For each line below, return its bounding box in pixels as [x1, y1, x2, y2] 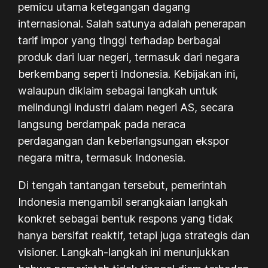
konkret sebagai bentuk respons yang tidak [18, 212, 234, 225]
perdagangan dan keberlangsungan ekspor [18, 134, 230, 147]
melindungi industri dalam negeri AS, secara [18, 100, 234, 114]
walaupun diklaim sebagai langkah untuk [18, 84, 218, 97]
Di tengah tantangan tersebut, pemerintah [18, 178, 227, 191]
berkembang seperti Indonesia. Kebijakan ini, [18, 67, 239, 80]
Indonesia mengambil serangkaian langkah [18, 195, 228, 208]
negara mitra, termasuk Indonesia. [18, 151, 186, 164]
